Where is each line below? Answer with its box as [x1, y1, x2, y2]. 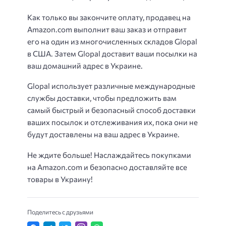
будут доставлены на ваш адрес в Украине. [27, 130, 180, 139]
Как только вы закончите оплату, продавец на [27, 12, 191, 22]
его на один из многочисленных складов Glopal [27, 36, 197, 46]
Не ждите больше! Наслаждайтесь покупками [27, 150, 191, 159]
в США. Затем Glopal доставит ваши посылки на [27, 48, 197, 58]
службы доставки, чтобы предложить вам [27, 93, 177, 103]
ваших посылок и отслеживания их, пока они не [27, 118, 198, 127]
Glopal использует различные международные [27, 81, 195, 91]
